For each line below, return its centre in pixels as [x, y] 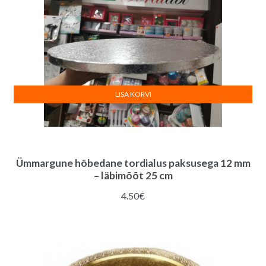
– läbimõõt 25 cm [133, 175]
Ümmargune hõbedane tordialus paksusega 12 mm [133, 163]
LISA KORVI [133, 94]
